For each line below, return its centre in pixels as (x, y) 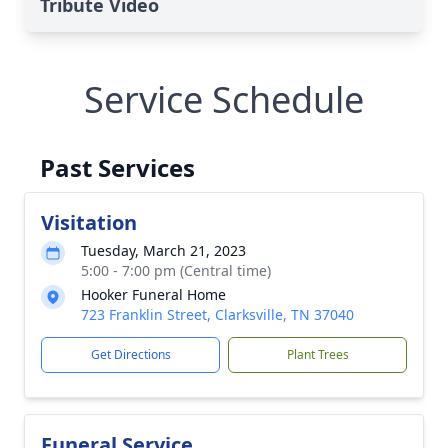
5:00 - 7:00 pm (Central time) (176, 270)
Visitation (89, 222)
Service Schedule (224, 99)
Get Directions (130, 354)
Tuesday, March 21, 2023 (163, 250)
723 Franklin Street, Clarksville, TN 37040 (217, 314)
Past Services (117, 167)
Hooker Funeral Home (153, 294)
